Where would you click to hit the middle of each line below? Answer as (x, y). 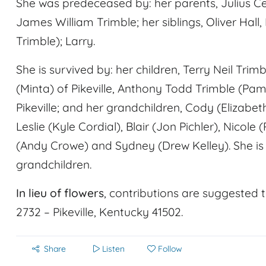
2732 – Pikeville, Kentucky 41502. (99, 212)
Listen (113, 249)
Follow (170, 249)
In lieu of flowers (60, 193)
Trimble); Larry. (56, 41)
